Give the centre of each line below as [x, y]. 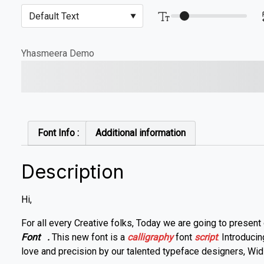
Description [72, 171]
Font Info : [58, 133]
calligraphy [150, 237]
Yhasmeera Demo [58, 53]
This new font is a [90, 237]
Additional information [141, 133]
